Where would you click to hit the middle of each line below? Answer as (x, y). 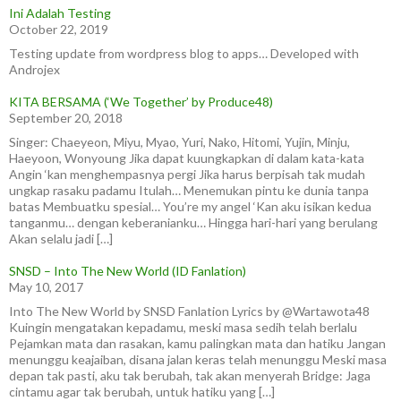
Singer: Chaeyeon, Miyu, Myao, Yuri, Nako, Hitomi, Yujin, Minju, (179, 142)
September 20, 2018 (66, 118)
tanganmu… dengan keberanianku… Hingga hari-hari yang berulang (193, 222)
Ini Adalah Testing (60, 13)
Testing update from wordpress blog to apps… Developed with (184, 53)
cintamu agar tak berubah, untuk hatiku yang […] (142, 392)
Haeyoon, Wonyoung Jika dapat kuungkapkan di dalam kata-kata (187, 158)
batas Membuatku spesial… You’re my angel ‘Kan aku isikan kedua (190, 206)
